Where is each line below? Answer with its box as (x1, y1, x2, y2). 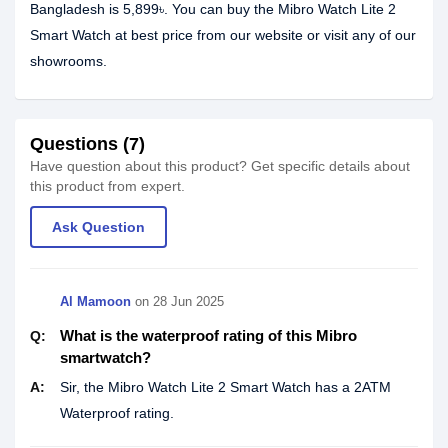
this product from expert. (30, 178, 185, 195)
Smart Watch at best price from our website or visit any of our (30, 27, 416, 44)
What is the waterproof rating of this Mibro (60, 327, 357, 345)
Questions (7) (30, 134, 145, 155)
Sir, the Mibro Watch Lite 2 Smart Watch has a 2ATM (60, 379, 391, 396)
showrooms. (30, 53, 107, 70)
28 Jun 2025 (153, 294, 224, 310)
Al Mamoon (60, 294, 131, 310)
